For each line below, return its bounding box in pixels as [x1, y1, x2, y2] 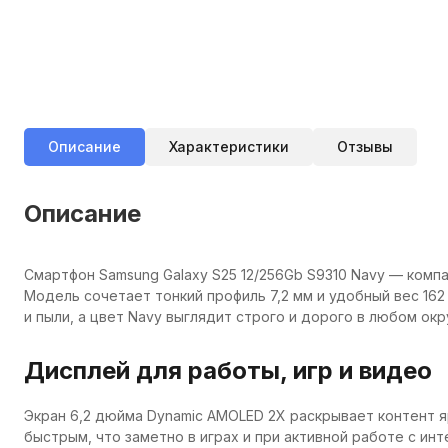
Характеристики [169, 138, 289, 155]
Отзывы [337, 138, 393, 155]
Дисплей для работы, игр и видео [24, 356, 432, 385]
